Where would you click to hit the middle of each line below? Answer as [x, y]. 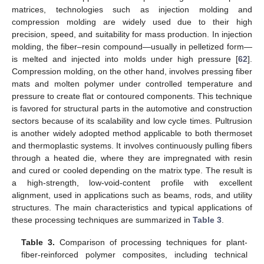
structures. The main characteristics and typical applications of [132, 208]
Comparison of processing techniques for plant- [151, 242]
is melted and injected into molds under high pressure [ [125, 59]
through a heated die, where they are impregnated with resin [132, 158]
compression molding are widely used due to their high [132, 22]
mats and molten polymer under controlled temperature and [132, 84]
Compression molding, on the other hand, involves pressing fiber [132, 72]
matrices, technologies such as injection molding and [132, 10]
